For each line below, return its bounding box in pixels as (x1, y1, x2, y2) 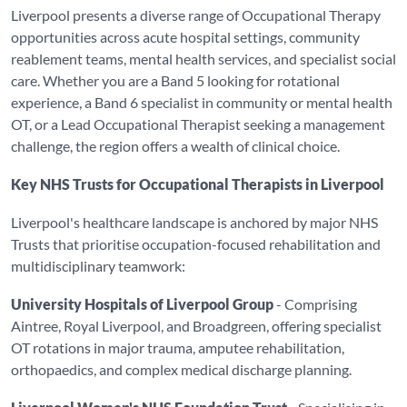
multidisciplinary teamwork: (11, 257, 185, 274)
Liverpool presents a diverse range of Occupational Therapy (11, 6, 381, 24)
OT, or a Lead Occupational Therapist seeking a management (11, 115, 385, 133)
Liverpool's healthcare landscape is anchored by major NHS (11, 213, 378, 231)
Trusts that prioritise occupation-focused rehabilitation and (11, 235, 381, 253)
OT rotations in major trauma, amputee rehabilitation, (11, 339, 344, 356)
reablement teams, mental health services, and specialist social (11, 50, 396, 67)
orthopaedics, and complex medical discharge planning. (11, 361, 352, 378)
